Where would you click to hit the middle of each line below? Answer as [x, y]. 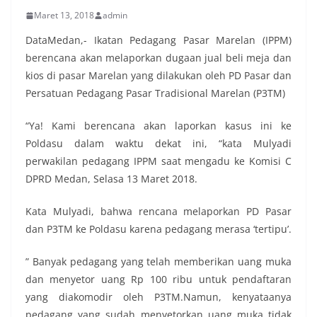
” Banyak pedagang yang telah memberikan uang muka [158, 261]
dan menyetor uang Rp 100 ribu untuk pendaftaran [158, 279]
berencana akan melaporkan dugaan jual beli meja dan [158, 58]
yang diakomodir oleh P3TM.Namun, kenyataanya [158, 297]
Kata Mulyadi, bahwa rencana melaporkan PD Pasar [158, 211]
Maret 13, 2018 [64, 15]
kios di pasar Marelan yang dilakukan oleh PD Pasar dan [158, 75]
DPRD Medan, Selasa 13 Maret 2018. [111, 179]
